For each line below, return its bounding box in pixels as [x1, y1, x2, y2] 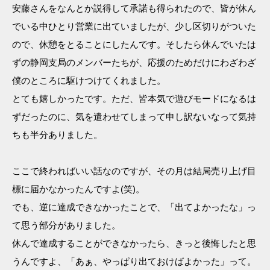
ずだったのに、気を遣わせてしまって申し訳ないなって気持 [12, 111, 256, 122]
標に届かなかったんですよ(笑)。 [12, 184, 145, 195]
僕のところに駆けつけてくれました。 [12, 75, 166, 86]
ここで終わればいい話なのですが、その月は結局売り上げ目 [12, 166, 256, 177]
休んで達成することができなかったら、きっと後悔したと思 [12, 238, 256, 249]
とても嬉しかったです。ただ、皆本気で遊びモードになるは [12, 93, 256, 104]
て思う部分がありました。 [12, 220, 121, 231]
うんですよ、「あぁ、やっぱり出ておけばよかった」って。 [12, 256, 256, 267]
